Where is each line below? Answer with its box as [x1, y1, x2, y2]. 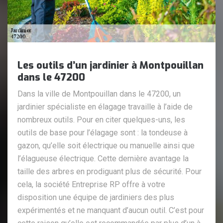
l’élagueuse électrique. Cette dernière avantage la [17, 153, 189, 163]
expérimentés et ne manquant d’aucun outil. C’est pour [17, 205, 204, 215]
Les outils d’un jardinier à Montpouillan [17, 58, 204, 72]
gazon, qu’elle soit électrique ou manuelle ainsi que [17, 140, 195, 150]
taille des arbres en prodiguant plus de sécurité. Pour [17, 166, 202, 176]
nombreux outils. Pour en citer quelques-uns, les [17, 114, 185, 124]
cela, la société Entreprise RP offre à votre [17, 179, 165, 189]
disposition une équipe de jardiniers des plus [17, 192, 174, 202]
